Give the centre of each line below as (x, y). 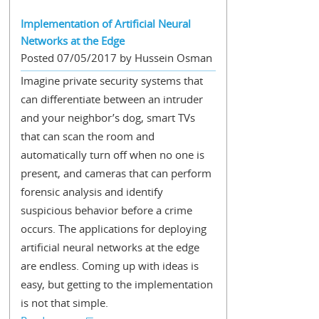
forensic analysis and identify (91, 192)
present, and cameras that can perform (116, 173)
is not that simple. (64, 303)
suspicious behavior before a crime (106, 210)
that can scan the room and (87, 136)
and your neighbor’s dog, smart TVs (108, 117)
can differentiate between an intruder (111, 99)
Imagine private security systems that (111, 80)
